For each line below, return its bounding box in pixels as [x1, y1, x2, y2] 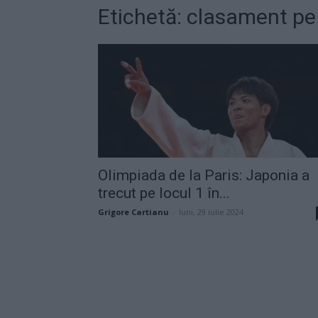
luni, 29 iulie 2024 [179, 206, 243, 217]
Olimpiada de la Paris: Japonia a [98, 166, 309, 184]
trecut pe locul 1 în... [98, 184, 230, 202]
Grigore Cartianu [98, 206, 169, 217]
